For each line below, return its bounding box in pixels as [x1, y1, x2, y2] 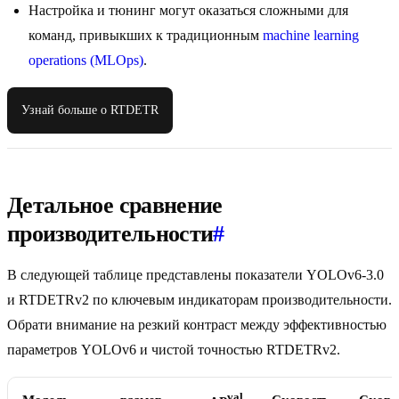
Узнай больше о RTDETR [21, 103, 159, 118]
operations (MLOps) [28, 53, 143, 69]
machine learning [263, 28, 359, 44]
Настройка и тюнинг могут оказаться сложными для [28, 3, 348, 19]
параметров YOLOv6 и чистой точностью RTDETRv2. [7, 342, 340, 358]
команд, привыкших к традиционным [28, 28, 263, 44]
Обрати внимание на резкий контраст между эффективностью [7, 317, 387, 333]
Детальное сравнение [7, 192, 223, 219]
